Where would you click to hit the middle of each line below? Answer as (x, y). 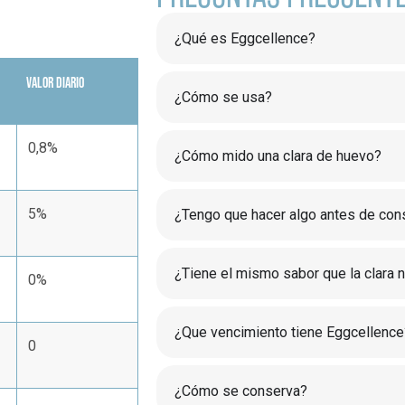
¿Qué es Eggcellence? (245, 38)
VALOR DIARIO (55, 82)
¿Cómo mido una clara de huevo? (278, 155)
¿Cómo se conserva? (241, 391)
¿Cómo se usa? (223, 97)
